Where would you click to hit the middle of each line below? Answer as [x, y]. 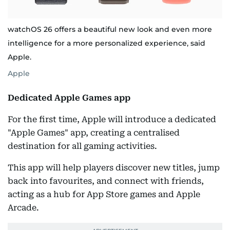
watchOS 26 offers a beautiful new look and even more [110, 30]
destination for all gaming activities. [82, 146]
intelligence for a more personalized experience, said [107, 43]
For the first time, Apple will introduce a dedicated [112, 120]
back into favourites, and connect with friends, [106, 181]
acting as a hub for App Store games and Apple [104, 195]
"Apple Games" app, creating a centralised [94, 133]
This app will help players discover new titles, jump [114, 168]
